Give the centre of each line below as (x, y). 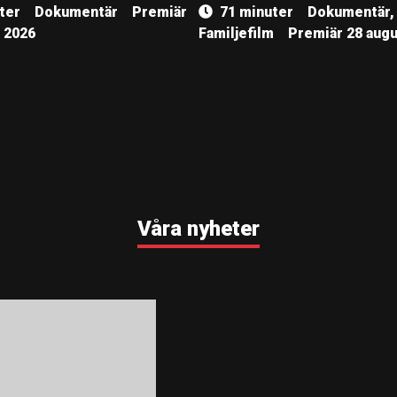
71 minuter (257, 12)
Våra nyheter (198, 229)
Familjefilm (236, 33)
